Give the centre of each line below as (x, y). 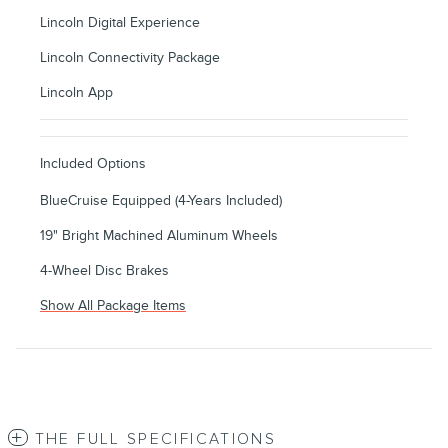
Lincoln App (76, 93)
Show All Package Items (113, 306)
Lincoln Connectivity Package (130, 58)
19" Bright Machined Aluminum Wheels (159, 236)
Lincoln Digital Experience (120, 23)
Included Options (93, 164)
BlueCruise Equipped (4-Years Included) (161, 201)
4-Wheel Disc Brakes (104, 271)
